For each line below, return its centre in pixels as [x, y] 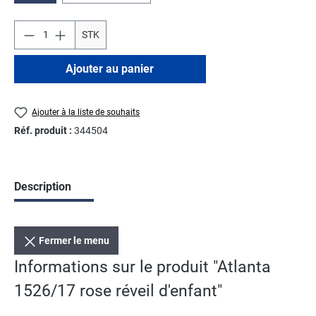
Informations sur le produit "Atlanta [142, 267]
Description [43, 187]
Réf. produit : [44, 131]
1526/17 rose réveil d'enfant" [118, 291]
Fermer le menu [74, 241]
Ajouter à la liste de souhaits [86, 112]
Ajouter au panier [110, 68]
